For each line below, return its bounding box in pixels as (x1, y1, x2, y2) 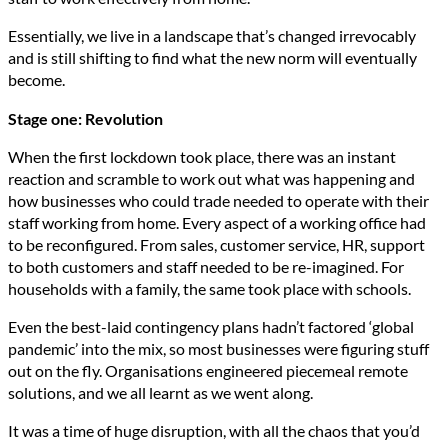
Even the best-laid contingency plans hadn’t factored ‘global (8, 317, 414, 337)
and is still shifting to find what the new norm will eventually (8, 48, 417, 68)
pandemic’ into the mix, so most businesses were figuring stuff (8, 339, 429, 359)
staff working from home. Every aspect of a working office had (8, 212, 426, 232)
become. (8, 70, 65, 90)
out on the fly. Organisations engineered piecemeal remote (8, 361, 408, 381)
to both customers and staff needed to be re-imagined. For (8, 256, 404, 276)
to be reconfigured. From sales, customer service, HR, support (8, 234, 425, 254)
